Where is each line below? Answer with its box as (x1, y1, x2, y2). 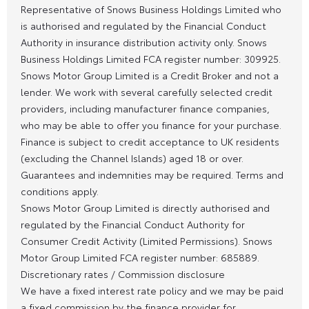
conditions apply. (21, 183, 99, 198)
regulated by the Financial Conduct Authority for (21, 217, 245, 231)
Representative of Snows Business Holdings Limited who (21, 1, 281, 16)
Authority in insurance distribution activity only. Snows (21, 34, 267, 49)
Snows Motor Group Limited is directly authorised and (21, 200, 270, 215)
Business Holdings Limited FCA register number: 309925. (21, 51, 281, 66)
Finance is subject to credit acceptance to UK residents (21, 134, 279, 148)
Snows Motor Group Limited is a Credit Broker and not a (21, 68, 279, 82)
